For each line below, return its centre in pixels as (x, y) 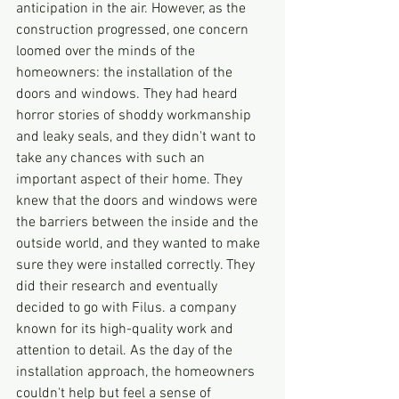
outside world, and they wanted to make (140, 244)
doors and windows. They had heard (129, 94)
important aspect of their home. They (131, 179)
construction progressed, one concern (134, 30)
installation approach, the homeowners (137, 372)
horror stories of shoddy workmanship (135, 115)
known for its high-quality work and (126, 329)
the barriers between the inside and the (139, 222)
